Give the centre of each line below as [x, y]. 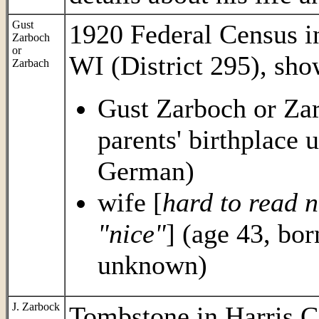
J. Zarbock [36, 307]
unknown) [152, 265]
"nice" [132, 234]
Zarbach [31, 63]
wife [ [130, 202]
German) [146, 171]
